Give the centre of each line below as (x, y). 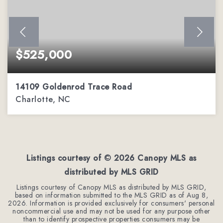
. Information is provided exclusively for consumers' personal (120, 203)
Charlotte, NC (43, 99)
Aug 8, (198, 195)
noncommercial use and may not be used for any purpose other (111, 211)
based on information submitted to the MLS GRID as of (101, 195)
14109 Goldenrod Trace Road (74, 87)
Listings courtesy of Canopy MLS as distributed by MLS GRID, (111, 187)
